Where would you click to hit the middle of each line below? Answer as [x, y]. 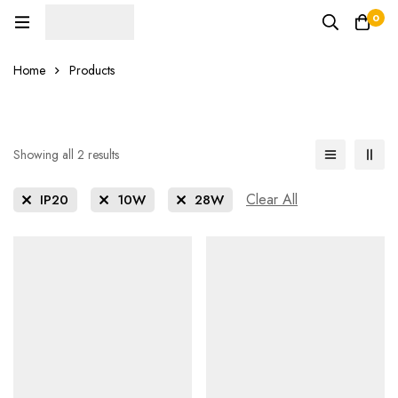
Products [92, 71]
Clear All [272, 200]
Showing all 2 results [66, 155]
